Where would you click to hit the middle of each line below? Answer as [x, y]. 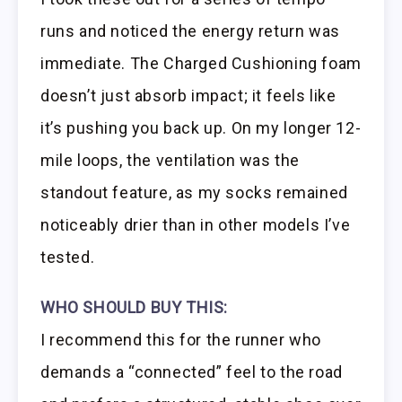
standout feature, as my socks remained [194, 192]
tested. [68, 257]
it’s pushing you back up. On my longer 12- [201, 127]
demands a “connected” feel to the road [192, 372]
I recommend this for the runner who [181, 340]
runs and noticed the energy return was [190, 31]
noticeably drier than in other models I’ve [196, 224]
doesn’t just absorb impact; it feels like [188, 95]
